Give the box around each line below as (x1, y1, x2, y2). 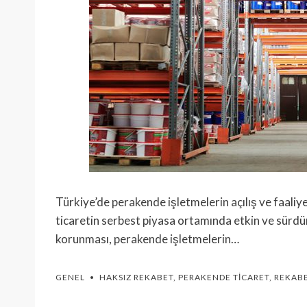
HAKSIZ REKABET (99, 272, 173, 282)
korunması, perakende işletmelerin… (56, 232, 239, 246)
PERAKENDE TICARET (178, 272, 269, 282)
